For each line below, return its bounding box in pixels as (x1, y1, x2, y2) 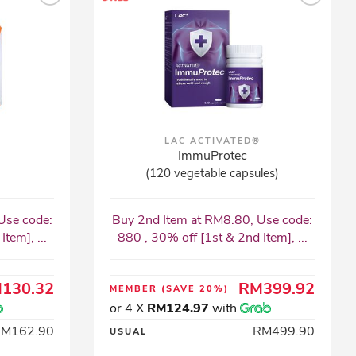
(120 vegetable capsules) (145, 165, 280, 181)
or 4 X (110, 300, 148, 317)
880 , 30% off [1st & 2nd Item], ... (117, 229, 308, 246)
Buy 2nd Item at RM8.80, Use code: (112, 211, 313, 229)
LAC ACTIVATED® (164, 135, 261, 147)
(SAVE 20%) (161, 283, 230, 295)
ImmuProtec (177, 147, 247, 164)
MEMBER (110, 283, 162, 295)
